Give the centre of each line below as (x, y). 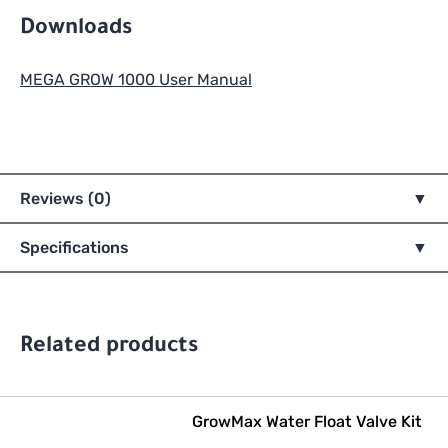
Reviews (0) (65, 199)
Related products (109, 348)
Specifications (74, 248)
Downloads (76, 30)
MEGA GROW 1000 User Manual (136, 80)
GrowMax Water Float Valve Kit (307, 422)
